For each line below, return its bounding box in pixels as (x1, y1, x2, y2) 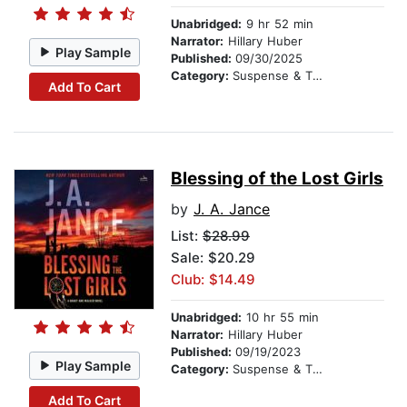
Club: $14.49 (171, 271, 255, 289)
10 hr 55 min (242, 310, 319, 325)
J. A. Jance (194, 200, 270, 219)
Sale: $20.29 (171, 249, 255, 267)
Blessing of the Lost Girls (171, 168, 383, 190)
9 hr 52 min (242, 16, 313, 32)
